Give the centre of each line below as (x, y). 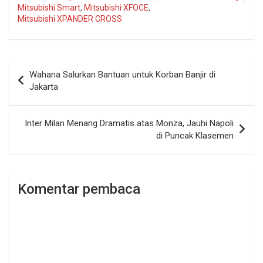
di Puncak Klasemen (195, 136)
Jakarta (44, 87)
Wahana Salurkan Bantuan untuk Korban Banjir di (122, 75)
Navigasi (37, 66)
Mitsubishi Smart (49, 8)
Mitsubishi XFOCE (116, 8)
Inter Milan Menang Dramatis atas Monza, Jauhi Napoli (129, 124)
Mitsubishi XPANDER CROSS (70, 19)
